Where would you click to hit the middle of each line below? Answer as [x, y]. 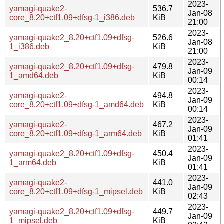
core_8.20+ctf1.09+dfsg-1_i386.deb [72, 17]
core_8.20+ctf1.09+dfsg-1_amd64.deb [77, 104]
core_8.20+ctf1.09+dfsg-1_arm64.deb [76, 133]
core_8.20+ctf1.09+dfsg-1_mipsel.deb [76, 191]
